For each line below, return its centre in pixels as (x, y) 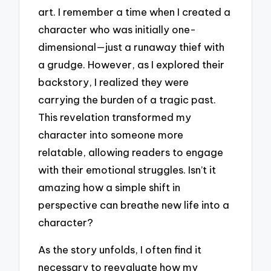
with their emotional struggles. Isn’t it (127, 170)
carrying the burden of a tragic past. (127, 100)
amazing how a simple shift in (109, 188)
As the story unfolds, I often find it (120, 249)
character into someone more (111, 135)
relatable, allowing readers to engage (131, 152)
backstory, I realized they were (114, 82)
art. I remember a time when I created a (135, 12)
